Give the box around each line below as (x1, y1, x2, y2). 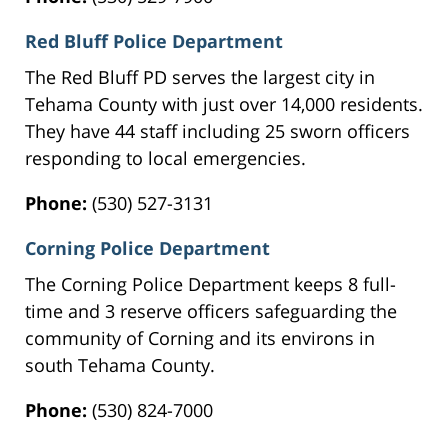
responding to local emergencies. (25, 146, 306, 171)
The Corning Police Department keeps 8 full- (25, 272, 396, 297)
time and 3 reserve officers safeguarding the (25, 299, 397, 324)
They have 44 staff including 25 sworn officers (25, 119, 410, 144)
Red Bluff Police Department (25, 29, 283, 54)
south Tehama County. (25, 353, 215, 378)
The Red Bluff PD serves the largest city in (25, 65, 375, 90)
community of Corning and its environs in (25, 326, 375, 351)
